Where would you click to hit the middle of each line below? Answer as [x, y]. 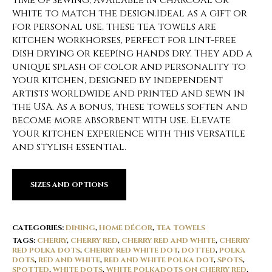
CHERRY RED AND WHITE [168, 240]
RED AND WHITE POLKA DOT [159, 260]
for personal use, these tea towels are [114, 27]
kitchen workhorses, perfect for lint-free [124, 40]
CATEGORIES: [39, 228]
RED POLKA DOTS [46, 250]
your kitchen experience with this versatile [129, 134]
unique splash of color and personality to [129, 67]
